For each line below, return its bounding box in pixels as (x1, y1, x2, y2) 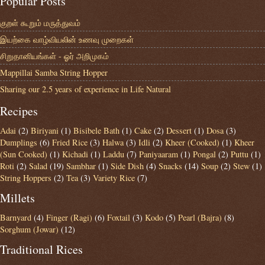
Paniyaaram (139, 148, 178, 160)
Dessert (166, 125, 192, 136)
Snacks (159, 160, 182, 172)
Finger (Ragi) (46, 212, 92, 223)
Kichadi (62, 148, 88, 160)
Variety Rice (93, 172, 135, 183)
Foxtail (107, 212, 130, 223)
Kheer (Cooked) (165, 137, 219, 148)
